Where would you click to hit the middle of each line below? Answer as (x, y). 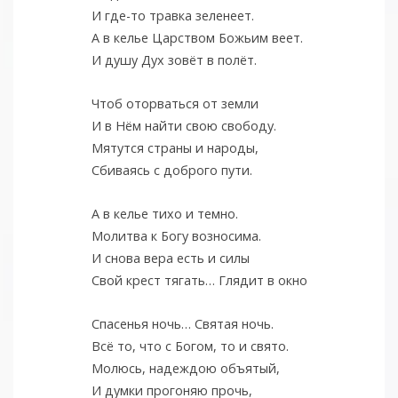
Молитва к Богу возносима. (176, 236)
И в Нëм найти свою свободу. (183, 126)
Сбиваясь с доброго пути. (171, 171)
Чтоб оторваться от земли (175, 104)
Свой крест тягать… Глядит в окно (199, 281)
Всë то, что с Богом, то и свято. (190, 346)
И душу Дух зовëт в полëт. (174, 60)
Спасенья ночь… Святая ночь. (182, 324)
